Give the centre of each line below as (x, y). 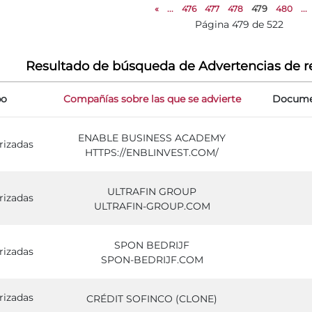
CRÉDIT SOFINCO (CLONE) (152, 299)
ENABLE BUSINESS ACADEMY (152, 138)
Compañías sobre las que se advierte (152, 99)
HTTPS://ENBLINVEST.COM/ (152, 153)
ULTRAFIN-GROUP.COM (152, 206)
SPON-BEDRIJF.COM (152, 260)
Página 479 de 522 (239, 24)
